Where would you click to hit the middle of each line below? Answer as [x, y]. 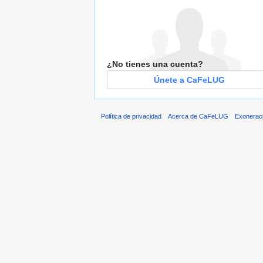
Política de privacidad [131, 116]
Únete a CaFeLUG [189, 80]
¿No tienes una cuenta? [155, 64]
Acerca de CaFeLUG [198, 116]
